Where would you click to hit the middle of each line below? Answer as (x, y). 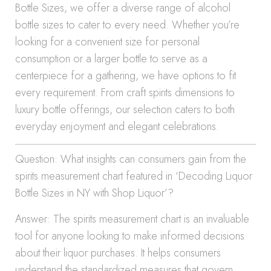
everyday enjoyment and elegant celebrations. (117, 126)
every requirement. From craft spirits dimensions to (125, 93)
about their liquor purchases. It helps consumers (118, 253)
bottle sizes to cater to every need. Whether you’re (127, 25)
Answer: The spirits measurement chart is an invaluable (132, 219)
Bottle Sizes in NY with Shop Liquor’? (94, 193)
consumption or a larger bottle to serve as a (111, 59)
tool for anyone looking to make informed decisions (130, 236)
